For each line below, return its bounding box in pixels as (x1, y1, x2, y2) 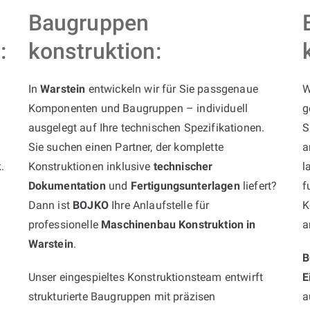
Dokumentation (28, 179, 106, 192)
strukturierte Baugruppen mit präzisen (28, 289, 216, 303)
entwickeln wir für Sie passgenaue (85, 82, 258, 95)
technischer (153, 159, 213, 173)
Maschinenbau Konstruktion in (101, 217, 256, 231)
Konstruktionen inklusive (28, 159, 154, 173)
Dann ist (28, 198, 73, 212)
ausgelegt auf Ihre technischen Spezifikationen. (28, 120, 265, 134)
